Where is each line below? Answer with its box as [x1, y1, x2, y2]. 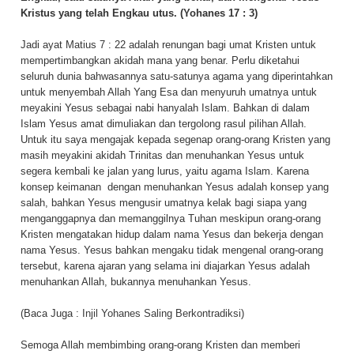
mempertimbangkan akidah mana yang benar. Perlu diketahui [21, 54, 299, 66]
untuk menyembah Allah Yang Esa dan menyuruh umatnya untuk [21, 85, 317, 98]
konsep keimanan [21, 180, 101, 193]
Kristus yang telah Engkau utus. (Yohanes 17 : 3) [21, 6, 258, 19]
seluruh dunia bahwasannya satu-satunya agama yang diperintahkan [21, 70, 333, 82]
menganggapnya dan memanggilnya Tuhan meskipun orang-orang [21, 212, 321, 224]
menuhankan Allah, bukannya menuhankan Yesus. [21, 275, 251, 288]
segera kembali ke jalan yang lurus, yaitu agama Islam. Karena [21, 164, 309, 177]
